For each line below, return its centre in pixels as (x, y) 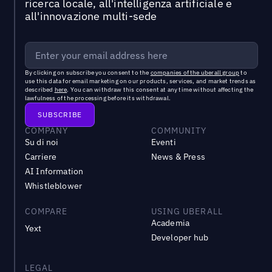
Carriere (41, 157)
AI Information (54, 172)
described (39, 90)
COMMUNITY (179, 131)
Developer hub (180, 238)
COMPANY (46, 131)
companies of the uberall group (195, 73)
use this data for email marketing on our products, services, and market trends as (140, 81)
